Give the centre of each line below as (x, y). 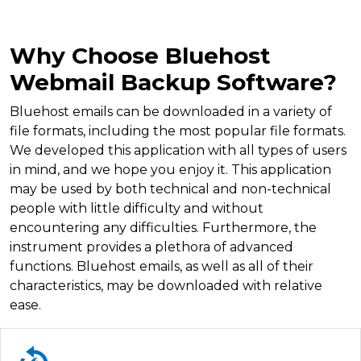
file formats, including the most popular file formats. (178, 131)
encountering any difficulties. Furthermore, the (163, 227)
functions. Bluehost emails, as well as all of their (162, 266)
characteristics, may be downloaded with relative (166, 285)
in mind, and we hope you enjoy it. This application (170, 169)
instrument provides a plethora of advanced (151, 247)
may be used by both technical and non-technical (170, 189)
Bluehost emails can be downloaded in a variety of (171, 111)
